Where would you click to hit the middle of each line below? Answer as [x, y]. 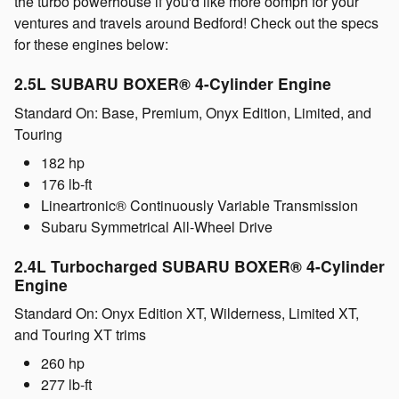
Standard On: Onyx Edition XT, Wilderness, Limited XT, [187, 313]
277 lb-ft [66, 385]
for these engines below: [93, 45]
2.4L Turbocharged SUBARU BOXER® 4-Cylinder [199, 265]
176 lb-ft [66, 183]
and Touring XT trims [80, 335]
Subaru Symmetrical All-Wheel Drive [157, 226]
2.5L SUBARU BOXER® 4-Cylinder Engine [173, 84]
